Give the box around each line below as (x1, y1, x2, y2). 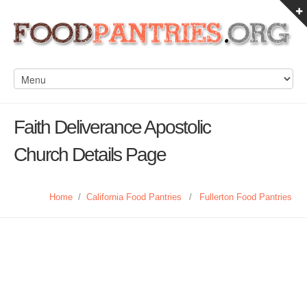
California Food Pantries (86, 192, 182, 202)
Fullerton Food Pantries (199, 192, 292, 202)
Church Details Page (14, 144, 166, 165)
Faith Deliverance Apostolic (14, 116, 210, 138)
